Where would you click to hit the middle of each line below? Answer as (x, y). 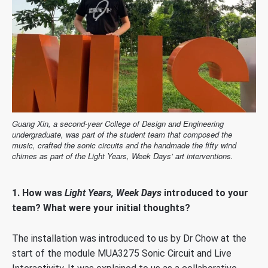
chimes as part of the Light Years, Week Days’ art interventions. (123, 156)
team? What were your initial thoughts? (101, 208)
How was (43, 193)
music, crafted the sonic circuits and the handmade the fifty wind (124, 145)
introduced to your (205, 193)
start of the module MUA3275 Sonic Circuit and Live (122, 253)
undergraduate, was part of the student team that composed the (122, 134)
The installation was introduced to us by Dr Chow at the (129, 238)
